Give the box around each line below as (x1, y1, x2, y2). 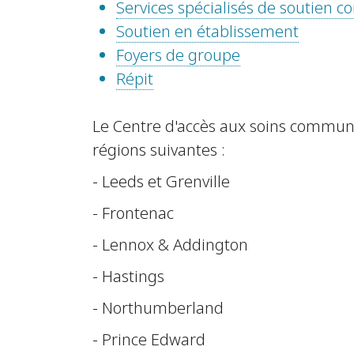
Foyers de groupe (116, 44, 240, 66)
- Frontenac (92, 202, 174, 224)
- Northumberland (92, 297, 224, 319)
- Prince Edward (92, 329, 205, 351)
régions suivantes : (92, 139, 225, 161)
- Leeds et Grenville (92, 171, 230, 193)
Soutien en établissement (116, 21, 299, 43)
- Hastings (92, 265, 164, 288)
